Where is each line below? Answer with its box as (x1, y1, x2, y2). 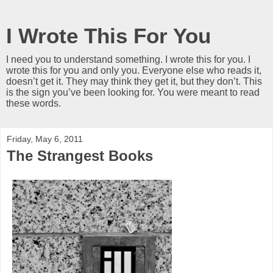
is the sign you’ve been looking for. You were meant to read (6, 87, 260, 97)
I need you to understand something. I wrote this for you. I (6, 54, 250, 65)
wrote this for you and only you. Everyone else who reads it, (6, 65, 261, 76)
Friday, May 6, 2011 (7, 134, 83, 144)
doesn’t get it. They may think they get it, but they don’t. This (6, 76, 262, 87)
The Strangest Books (7, 147, 153, 164)
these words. (6, 98, 61, 108)
